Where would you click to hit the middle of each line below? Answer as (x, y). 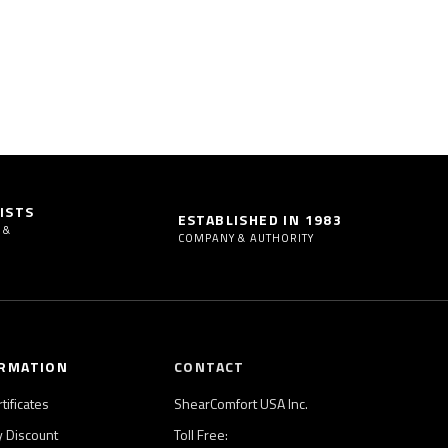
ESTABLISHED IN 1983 (260, 220)
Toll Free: (200, 435)
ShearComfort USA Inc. (240, 404)
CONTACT (209, 367)
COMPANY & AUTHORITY (246, 238)
